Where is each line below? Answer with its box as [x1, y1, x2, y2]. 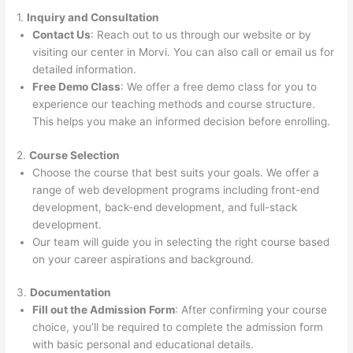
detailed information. [32, 63, 137, 76]
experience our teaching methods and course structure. [32, 98, 316, 111]
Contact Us [32, 28, 91, 42]
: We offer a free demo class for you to [121, 80, 318, 94]
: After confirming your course [175, 303, 328, 317]
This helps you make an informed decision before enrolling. [32, 115, 331, 128]
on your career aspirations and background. [32, 252, 255, 266]
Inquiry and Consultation [27, 11, 160, 24]
